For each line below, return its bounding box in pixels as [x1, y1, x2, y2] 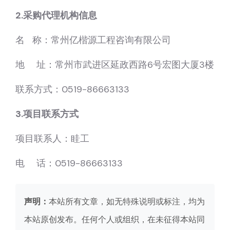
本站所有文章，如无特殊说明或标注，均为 [49, 196, 205, 207]
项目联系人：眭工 [15, 132, 89, 145]
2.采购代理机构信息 [15, 9, 97, 22]
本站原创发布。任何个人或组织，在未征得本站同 [24, 214, 205, 225]
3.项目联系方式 [15, 107, 79, 120]
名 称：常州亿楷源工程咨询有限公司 [15, 33, 171, 46]
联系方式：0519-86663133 [15, 83, 129, 95]
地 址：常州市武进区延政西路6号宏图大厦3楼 [15, 58, 214, 71]
